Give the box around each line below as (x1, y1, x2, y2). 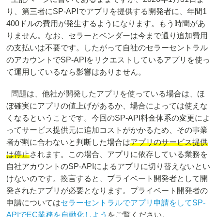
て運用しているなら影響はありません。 (6, 68, 146, 77)
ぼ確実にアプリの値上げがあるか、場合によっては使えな (6, 102, 208, 110)
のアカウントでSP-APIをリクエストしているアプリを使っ (6, 56, 211, 64)
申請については (6, 199, 61, 207)
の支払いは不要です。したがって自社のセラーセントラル (6, 44, 208, 52)
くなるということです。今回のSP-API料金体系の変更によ (6, 114, 211, 123)
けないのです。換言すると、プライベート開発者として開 (6, 174, 208, 183)
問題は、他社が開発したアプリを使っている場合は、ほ (11, 90, 205, 98)
